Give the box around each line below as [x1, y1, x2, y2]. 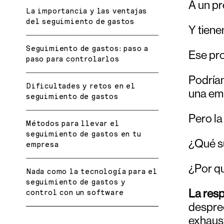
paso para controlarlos [26, 54, 119, 63]
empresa [26, 140, 59, 148]
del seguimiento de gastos [26, 17, 135, 25]
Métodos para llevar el [26, 119, 119, 127]
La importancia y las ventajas [26, 6, 147, 15]
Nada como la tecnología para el [26, 167, 157, 175]
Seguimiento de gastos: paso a [26, 44, 149, 52]
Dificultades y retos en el [26, 81, 135, 90]
